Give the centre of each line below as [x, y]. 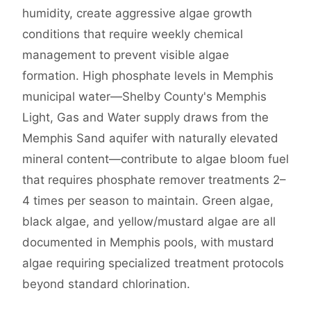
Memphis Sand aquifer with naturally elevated [150, 138]
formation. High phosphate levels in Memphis [148, 76]
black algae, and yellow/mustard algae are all [149, 222]
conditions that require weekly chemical [133, 34]
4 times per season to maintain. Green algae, [148, 201]
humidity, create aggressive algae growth [137, 14]
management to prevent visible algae [126, 55]
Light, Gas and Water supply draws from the [145, 118]
